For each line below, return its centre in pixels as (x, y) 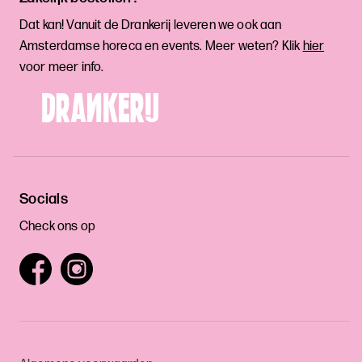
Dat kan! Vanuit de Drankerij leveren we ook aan (151, 26)
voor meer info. (62, 68)
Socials (44, 200)
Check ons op (57, 227)
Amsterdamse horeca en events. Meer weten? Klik (161, 47)
